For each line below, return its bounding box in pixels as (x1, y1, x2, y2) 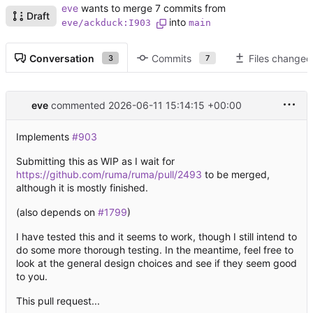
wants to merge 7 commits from (78, 2, 226, 15)
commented (48, 99, 108, 111)
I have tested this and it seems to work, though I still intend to (16, 230, 297, 242)
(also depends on (16, 205, 98, 218)
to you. (16, 270, 48, 282)
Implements (16, 130, 72, 143)
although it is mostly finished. (16, 181, 148, 194)
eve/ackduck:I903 (61, 17, 151, 29)
